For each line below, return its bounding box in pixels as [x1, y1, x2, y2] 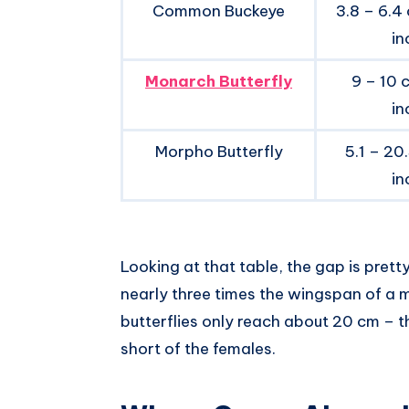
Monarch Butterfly [145, 70, 292, 91]
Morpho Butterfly [154, 141, 283, 162]
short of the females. [121, 338, 276, 359]
